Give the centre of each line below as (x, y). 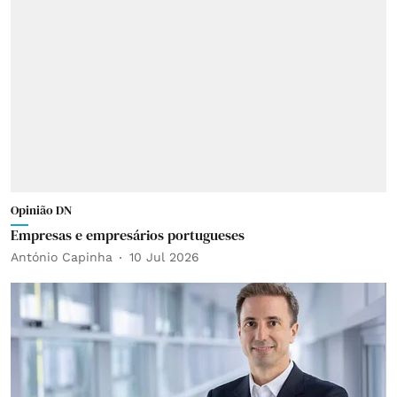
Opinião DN (41, 210)
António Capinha (62, 257)
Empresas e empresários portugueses (128, 234)
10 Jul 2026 (164, 257)
